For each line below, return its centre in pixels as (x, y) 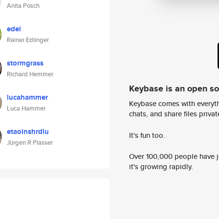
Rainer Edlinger (28, 40)
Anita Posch (23, 6)
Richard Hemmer (30, 74)
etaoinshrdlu (28, 131)
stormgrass (25, 63)
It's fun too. (147, 135)
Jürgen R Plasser (30, 142)
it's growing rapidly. (161, 167)
